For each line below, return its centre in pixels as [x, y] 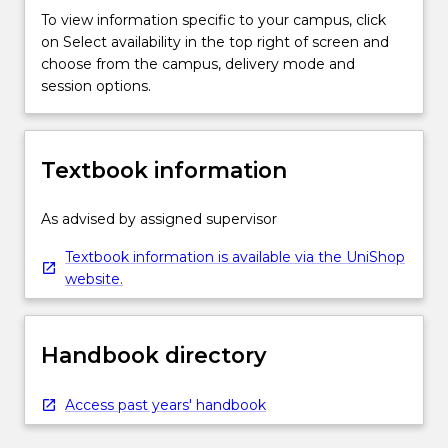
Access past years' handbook [165, 404]
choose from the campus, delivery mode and [198, 64]
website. [94, 279]
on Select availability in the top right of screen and [215, 42]
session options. [96, 86]
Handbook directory [153, 354]
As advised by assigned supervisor [159, 219]
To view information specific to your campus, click [213, 20]
